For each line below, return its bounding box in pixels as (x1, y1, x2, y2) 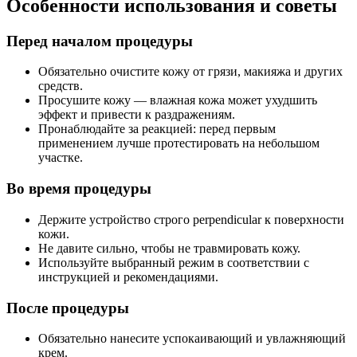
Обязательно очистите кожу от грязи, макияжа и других (38, 65, 343, 79)
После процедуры (6, 299, 129, 316)
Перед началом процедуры (6, 32, 193, 49)
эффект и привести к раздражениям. (38, 108, 235, 122)
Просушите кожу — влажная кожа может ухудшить (38, 93, 317, 108)
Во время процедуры (6, 180, 151, 198)
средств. (38, 79, 83, 93)
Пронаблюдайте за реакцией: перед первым (38, 122, 276, 136)
